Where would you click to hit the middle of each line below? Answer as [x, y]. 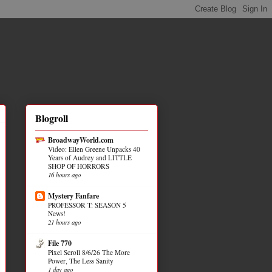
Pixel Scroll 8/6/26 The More [89, 252]
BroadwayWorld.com [81, 140]
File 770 [60, 243]
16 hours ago [64, 174]
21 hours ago [64, 222]
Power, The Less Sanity [81, 260]
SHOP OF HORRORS [79, 166]
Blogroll [52, 118]
